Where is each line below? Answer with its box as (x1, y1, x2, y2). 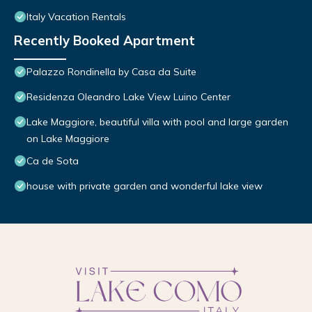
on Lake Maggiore (26, 132, 109, 146)
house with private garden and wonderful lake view (26, 180, 263, 193)
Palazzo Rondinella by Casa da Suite (26, 65, 196, 79)
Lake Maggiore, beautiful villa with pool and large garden (26, 116, 288, 129)
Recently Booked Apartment (14, 32, 195, 49)
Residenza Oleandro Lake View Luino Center (26, 91, 231, 104)
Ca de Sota (26, 155, 79, 168)
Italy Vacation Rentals (26, 10, 126, 24)
